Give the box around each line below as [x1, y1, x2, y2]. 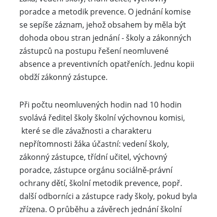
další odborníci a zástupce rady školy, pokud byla [19, 191, 197, 201]
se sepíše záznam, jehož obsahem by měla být [19, 19, 186, 30]
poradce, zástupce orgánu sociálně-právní [19, 165, 172, 175]
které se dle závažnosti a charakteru [19, 125, 152, 136]
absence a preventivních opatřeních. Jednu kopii [19, 59, 194, 69]
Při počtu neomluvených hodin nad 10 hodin [19, 99, 182, 110]
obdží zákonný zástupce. [19, 72, 108, 82]
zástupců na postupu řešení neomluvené [19, 46, 169, 56]
